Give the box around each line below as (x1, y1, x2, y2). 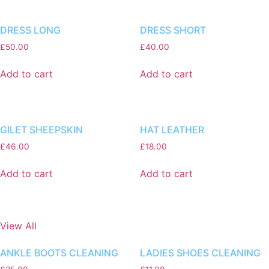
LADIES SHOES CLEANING (139, 247, 261, 259)
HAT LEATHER (139, 123, 204, 136)
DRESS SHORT (139, 23, 206, 36)
